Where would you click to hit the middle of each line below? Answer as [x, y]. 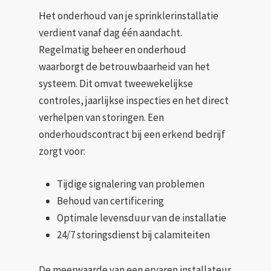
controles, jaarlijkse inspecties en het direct [134, 100]
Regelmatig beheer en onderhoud [113, 50]
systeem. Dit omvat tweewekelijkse [116, 83]
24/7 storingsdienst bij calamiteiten [133, 234]
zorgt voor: [62, 151]
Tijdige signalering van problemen [131, 184]
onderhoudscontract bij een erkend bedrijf [132, 134]
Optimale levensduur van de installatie [142, 217]
